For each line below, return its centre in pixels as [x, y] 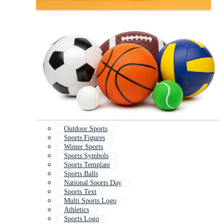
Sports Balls [81, 174]
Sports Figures [84, 138]
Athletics [76, 210]
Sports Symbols [86, 156]
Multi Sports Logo [90, 201]
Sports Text [80, 192]
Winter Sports [83, 147]
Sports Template [87, 165]
